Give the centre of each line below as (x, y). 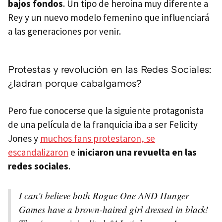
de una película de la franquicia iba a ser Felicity (103, 124)
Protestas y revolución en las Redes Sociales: (110, 69)
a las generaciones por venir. (64, 31)
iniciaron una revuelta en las (137, 152)
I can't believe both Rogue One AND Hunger (104, 195)
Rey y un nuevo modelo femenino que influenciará (109, 17)
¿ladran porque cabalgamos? (75, 83)
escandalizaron (38, 152)
